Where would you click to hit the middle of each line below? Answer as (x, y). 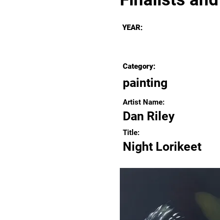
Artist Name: (144, 102)
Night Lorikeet (162, 147)
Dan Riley (149, 116)
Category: (139, 66)
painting (145, 83)
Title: (131, 133)
